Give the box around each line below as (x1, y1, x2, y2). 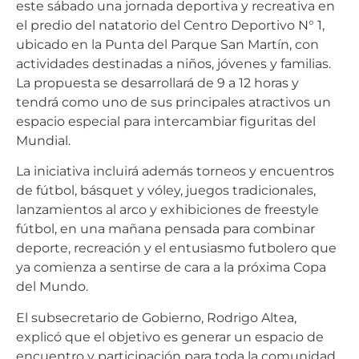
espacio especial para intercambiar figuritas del (16, 113, 316, 129)
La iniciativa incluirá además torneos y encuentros (16, 163, 334, 179)
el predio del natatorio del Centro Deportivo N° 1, (16, 17, 325, 33)
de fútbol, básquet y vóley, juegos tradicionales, (16, 183, 316, 199)
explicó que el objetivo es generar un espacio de (16, 329, 324, 345)
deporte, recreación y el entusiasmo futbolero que (16, 240, 337, 256)
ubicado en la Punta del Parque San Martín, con (16, 36, 319, 52)
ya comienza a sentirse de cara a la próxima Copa (16, 260, 326, 276)
